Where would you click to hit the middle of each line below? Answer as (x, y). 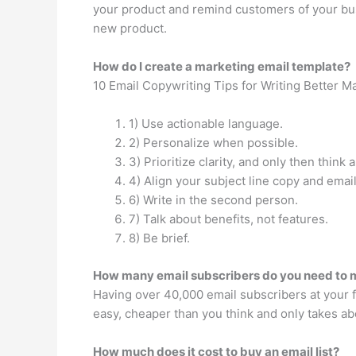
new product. (130, 28)
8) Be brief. (159, 238)
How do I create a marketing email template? (222, 66)
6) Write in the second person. (213, 200)
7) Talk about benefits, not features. (228, 219)
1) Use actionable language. (206, 124)
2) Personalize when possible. (213, 143)
